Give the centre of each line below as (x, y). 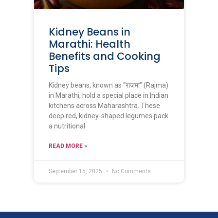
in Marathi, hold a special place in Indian (109, 95)
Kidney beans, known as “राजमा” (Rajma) (109, 85)
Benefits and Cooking (105, 56)
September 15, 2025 (76, 171)
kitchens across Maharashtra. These (104, 105)
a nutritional (67, 126)
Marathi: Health (90, 44)
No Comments (131, 171)
